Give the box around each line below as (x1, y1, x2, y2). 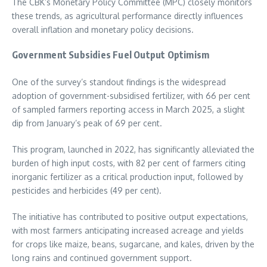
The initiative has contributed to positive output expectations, (12, 212, 248, 222)
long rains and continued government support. (12, 253, 192, 263)
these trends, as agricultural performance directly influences (12, 11, 243, 21)
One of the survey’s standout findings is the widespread (12, 77, 226, 88)
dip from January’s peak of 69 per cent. (12, 118, 162, 129)
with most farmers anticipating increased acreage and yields (12, 225, 244, 236)
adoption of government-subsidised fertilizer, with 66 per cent (12, 91, 250, 101)
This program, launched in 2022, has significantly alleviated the (12, 144, 254, 155)
